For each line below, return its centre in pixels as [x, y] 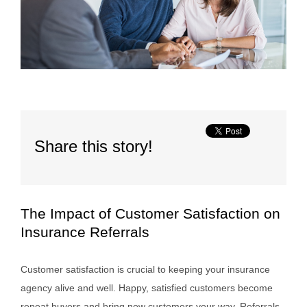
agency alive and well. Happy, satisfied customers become [147, 288]
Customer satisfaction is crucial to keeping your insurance [145, 270]
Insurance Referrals [85, 232]
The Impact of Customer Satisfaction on [150, 214]
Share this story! [94, 147]
